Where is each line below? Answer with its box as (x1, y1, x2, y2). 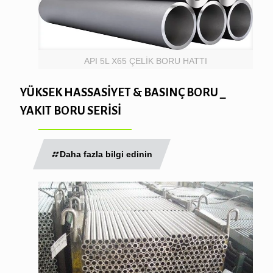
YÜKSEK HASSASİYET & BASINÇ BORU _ (20, 85, 225, 99)
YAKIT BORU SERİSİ (20, 104, 121, 117)
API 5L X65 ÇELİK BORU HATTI (84, 55, 207, 66)
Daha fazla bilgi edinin (60, 149, 152, 159)
